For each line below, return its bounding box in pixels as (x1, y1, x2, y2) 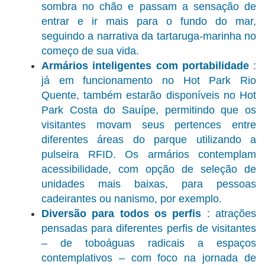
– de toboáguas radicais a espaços (41, 237, 256, 250)
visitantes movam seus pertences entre (41, 119, 256, 131)
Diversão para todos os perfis (41, 208, 202, 220)
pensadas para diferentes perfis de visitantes (41, 222, 256, 235)
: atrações (201, 208, 257, 220)
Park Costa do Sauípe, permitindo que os (41, 104, 256, 117)
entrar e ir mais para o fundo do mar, (41, 15, 256, 28)
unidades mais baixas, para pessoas (41, 178, 256, 190)
